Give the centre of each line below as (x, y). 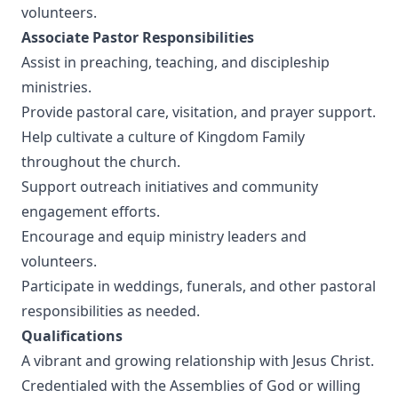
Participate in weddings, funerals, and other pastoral (199, 286)
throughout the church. (101, 162)
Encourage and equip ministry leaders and (164, 236)
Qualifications (72, 336)
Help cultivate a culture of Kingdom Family (163, 137)
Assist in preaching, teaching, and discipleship (175, 62)
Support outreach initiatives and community (170, 187)
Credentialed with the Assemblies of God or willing (191, 386)
